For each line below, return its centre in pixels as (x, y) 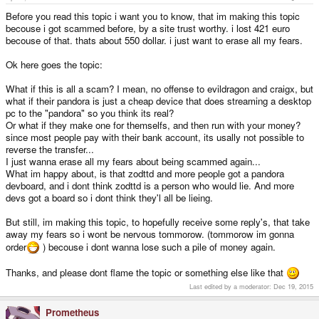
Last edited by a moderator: (231, 287)
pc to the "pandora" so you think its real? (90, 113)
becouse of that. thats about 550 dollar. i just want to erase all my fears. (154, 40)
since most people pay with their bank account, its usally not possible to (155, 137)
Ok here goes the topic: (54, 64)
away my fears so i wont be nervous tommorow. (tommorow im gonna (150, 234)
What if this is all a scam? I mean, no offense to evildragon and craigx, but (159, 88)
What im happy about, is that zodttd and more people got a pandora (145, 173)
